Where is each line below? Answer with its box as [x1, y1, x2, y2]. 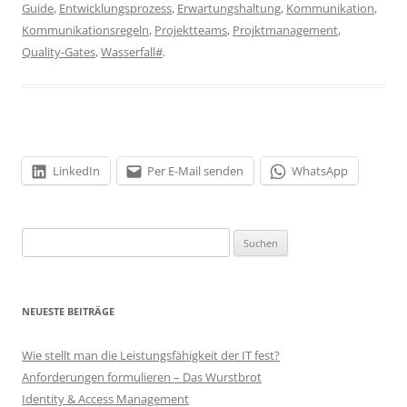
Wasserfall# [101, 44, 163, 61]
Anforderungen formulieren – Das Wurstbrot [22, 369, 262, 386]
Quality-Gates [22, 44, 95, 61]
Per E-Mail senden [147, 163, 243, 180]
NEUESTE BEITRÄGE [22, 304, 114, 319]
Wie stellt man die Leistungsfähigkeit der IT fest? [22, 347, 280, 364]
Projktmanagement [233, 22, 338, 39]
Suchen [21, 230, 61, 247]
